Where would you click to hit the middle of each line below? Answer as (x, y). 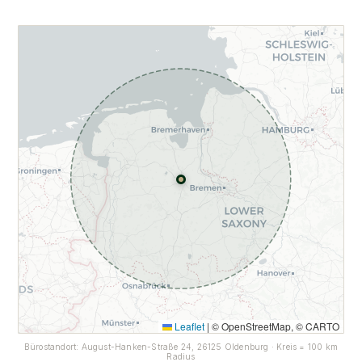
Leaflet (188, 326)
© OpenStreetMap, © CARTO (274, 326)
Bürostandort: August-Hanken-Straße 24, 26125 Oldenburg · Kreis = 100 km (181, 346)
